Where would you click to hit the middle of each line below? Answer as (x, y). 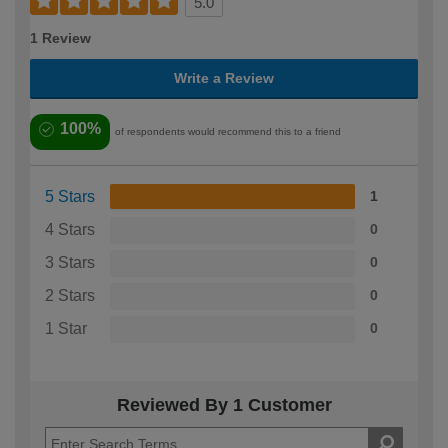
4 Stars (70, 230)
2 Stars (70, 296)
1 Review (60, 38)
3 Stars (70, 263)
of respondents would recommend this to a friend (228, 132)
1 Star (66, 329)
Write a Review (224, 78)
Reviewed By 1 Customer (224, 405)
